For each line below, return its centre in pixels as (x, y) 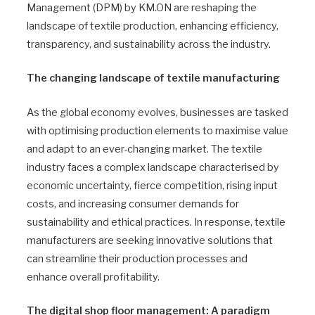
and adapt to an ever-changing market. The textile (144, 149)
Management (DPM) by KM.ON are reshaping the (142, 8)
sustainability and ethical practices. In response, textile (156, 222)
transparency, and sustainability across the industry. (149, 45)
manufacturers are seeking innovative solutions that (150, 240)
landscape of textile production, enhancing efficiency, (153, 26)
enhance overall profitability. (93, 277)
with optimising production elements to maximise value (157, 130)
